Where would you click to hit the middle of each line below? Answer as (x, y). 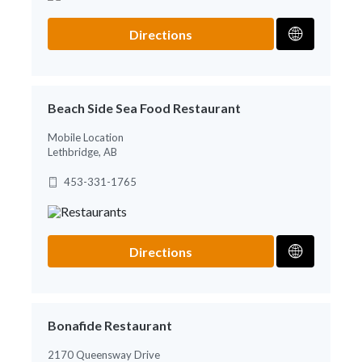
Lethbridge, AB (82, 152)
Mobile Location (86, 137)
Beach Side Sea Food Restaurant (144, 107)
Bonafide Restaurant (110, 325)
